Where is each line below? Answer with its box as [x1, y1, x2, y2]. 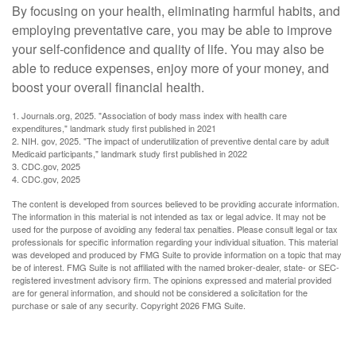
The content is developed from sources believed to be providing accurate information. [12, 197, 339, 210]
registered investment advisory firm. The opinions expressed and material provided [12, 273, 331, 286]
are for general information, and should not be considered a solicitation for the [12, 286, 308, 299]
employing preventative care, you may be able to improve [12, 21, 332, 39]
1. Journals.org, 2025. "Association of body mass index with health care [12, 109, 287, 122]
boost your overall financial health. [12, 78, 204, 96]
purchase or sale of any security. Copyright [12, 299, 180, 311]
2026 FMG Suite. [180, 299, 246, 311]
